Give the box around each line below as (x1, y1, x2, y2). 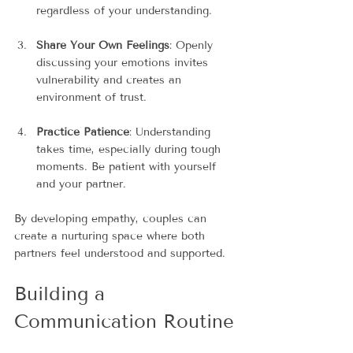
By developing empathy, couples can (14, 211, 210, 225)
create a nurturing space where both (14, 229, 209, 243)
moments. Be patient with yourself (36, 159, 220, 173)
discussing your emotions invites (36, 55, 212, 69)
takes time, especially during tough (36, 142, 225, 156)
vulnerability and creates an (36, 72, 185, 87)
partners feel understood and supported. (14, 246, 225, 260)
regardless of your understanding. (36, 3, 212, 17)
